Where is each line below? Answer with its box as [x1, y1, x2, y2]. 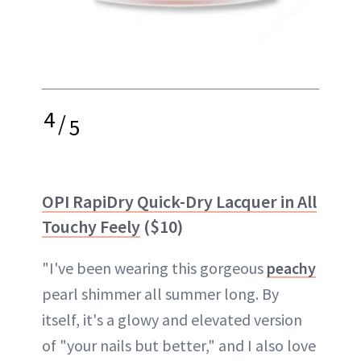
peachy [267, 257, 316, 278]
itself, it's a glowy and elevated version [42, 309, 302, 330]
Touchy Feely [42, 214, 140, 238]
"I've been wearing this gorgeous [42, 257, 267, 278]
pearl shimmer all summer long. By [42, 283, 279, 304]
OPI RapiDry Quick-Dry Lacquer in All [42, 189, 317, 213]
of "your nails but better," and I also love [42, 334, 316, 355]
